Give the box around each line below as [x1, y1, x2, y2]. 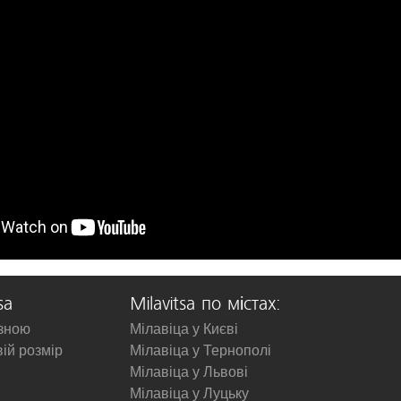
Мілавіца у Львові [129, 364, 248, 380]
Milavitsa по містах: [129, 296, 280, 313]
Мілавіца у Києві [129, 321, 238, 337]
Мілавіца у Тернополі [129, 343, 271, 358]
